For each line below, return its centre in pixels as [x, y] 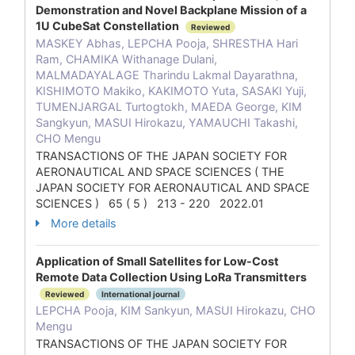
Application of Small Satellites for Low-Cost [157, 261]
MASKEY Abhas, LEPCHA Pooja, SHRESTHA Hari [167, 43]
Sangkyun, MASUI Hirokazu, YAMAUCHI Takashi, [167, 122]
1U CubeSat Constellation [109, 26]
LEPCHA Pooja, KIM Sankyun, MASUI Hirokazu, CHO [176, 310]
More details [84, 223]
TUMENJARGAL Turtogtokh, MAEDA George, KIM [169, 107]
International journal [141, 294]
